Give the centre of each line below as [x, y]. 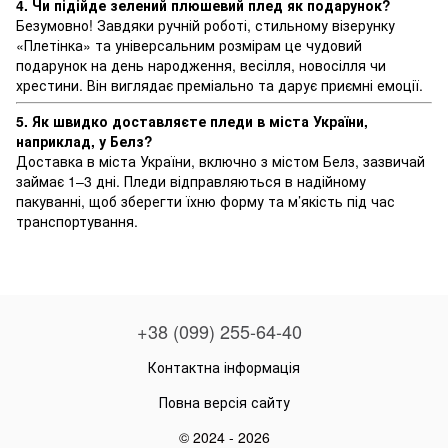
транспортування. [77, 220]
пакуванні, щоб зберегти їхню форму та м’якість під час [205, 200]
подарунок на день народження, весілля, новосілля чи [201, 64]
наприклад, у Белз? [84, 140]
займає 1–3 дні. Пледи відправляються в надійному [191, 180]
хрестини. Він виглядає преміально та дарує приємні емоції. [219, 84]
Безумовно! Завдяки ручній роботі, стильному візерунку [205, 24]
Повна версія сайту [224, 401]
